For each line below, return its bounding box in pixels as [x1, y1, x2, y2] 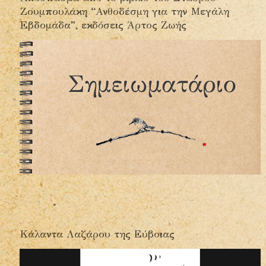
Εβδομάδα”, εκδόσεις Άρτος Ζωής [20, 19, 186, 32]
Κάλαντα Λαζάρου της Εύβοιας [20, 228, 175, 241]
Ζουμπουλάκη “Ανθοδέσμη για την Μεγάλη [20, 5, 229, 18]
